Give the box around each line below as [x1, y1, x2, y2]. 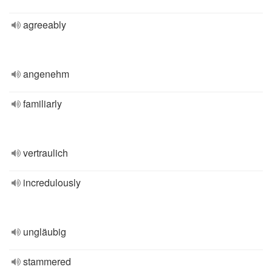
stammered [23, 254, 71, 268]
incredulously [23, 175, 81, 189]
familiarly [23, 97, 62, 110]
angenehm [23, 67, 69, 81]
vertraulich [23, 146, 68, 160]
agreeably [23, 18, 66, 32]
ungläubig [23, 225, 66, 239]
